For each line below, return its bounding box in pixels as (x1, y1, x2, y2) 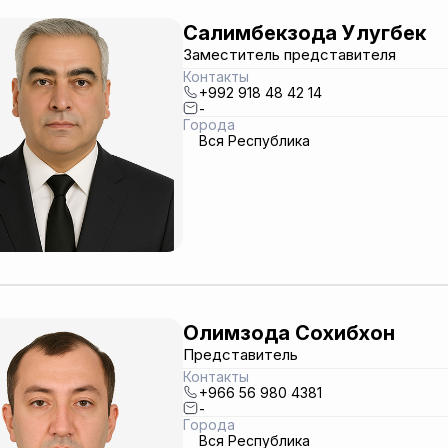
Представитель (182, 344, 298, 364)
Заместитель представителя (182, 44, 396, 64)
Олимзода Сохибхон (182, 320, 395, 345)
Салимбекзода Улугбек (182, 20, 426, 45)
